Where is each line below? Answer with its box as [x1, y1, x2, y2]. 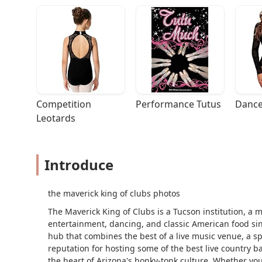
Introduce [44, 155, 113, 175]
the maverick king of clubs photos [48, 188, 180, 199]
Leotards [36, 112, 75, 125]
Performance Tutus [136, 98, 221, 111]
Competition [36, 98, 91, 111]
